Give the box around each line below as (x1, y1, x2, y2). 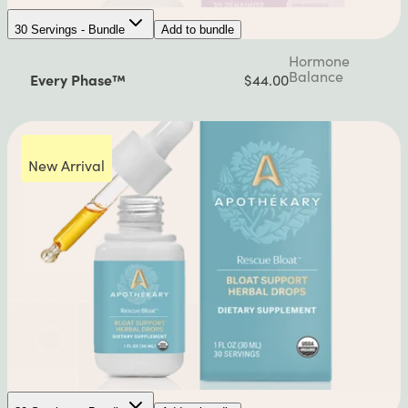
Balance (289, 66, 344, 86)
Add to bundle (161, 22, 234, 36)
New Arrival (28, 155, 105, 175)
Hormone (289, 50, 351, 70)
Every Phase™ (30, 69, 126, 90)
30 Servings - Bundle (15, 22, 125, 36)
